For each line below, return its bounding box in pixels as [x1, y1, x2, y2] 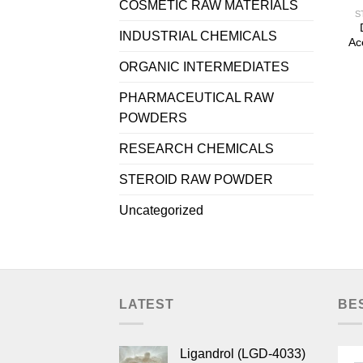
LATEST [119, 297, 174, 311]
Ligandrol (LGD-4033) [180, 347, 305, 361]
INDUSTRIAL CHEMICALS [119, 28, 277, 43]
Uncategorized [119, 203, 203, 217]
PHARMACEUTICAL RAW [119, 90, 274, 105]
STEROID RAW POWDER [119, 172, 273, 186]
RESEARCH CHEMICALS [119, 141, 274, 156]
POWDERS [119, 110, 187, 125]
